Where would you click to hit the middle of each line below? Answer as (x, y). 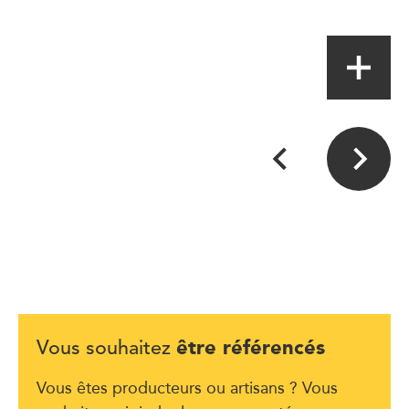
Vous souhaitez (106, 350)
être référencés (251, 347)
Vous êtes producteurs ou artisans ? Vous (187, 388)
